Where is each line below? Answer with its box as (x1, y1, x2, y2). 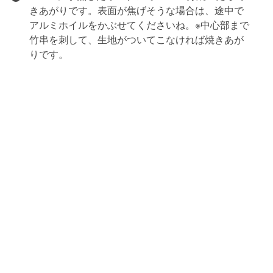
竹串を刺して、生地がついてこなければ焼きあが (29, 32, 244, 46)
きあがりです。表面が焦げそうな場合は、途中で (29, 3, 244, 17)
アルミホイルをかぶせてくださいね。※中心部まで (29, 18, 249, 32)
